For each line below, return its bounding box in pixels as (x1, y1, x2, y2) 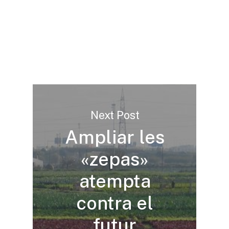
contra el (76, 192, 153, 214)
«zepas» (81, 148, 149, 170)
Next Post (90, 108, 140, 122)
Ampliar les (65, 126, 165, 148)
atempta (79, 170, 151, 192)
